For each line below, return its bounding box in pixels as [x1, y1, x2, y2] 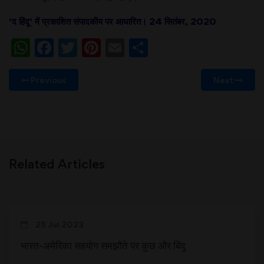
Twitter [77, 34, 144, 60]
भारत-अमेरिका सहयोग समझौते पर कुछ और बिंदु [21, 238, 186, 252]
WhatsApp [30, 34, 133, 60]
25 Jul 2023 [34, 219, 84, 229]
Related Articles [9, 156, 105, 171]
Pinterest [101, 34, 184, 60]
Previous [29, 74, 66, 85]
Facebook [54, 34, 148, 60]
